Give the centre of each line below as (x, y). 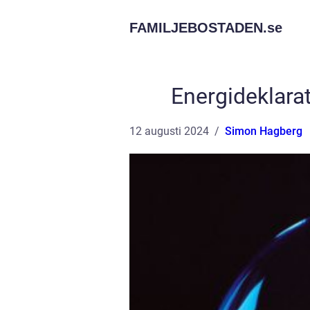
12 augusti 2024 (169, 131)
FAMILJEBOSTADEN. (198, 28)
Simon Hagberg (264, 131)
